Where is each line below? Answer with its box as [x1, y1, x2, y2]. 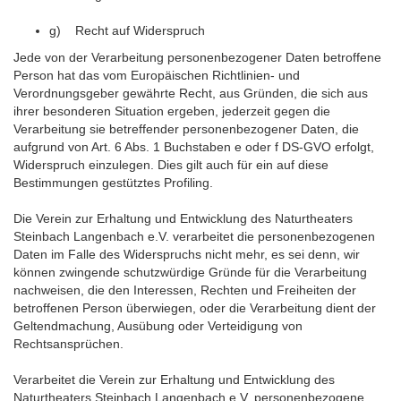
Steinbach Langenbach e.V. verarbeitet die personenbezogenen [13, 229, 375, 243]
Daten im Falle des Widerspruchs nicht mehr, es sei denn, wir [13, 247, 360, 261]
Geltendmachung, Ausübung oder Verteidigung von [13, 319, 303, 333]
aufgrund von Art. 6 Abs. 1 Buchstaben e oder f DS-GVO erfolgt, [13, 140, 374, 154]
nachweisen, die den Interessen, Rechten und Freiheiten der [13, 283, 356, 297]
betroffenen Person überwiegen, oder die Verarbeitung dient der [13, 301, 376, 315]
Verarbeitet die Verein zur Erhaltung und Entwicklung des [13, 372, 335, 387]
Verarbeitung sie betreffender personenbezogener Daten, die [13, 122, 359, 136]
